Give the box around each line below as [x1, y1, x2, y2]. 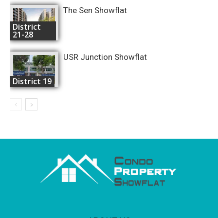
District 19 [13, 75, 52, 87]
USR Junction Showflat [63, 52, 147, 62]
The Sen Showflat [63, 5, 127, 15]
